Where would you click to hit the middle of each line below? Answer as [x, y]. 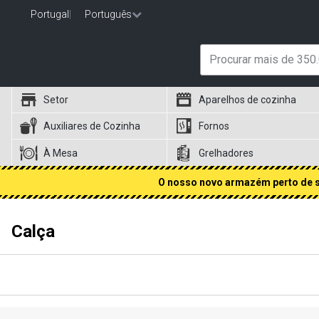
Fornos [214, 126]
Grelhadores [226, 153]
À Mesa [61, 153]
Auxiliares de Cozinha [92, 126]
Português [108, 14]
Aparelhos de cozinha [248, 100]
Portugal [50, 14]
